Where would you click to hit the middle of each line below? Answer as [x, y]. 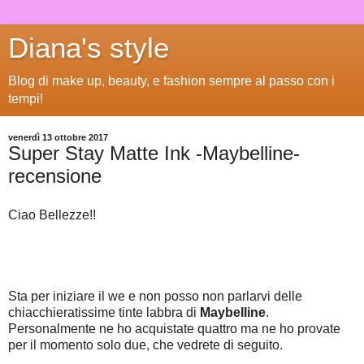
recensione [55, 176]
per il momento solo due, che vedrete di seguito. [145, 344]
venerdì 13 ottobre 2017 [58, 137]
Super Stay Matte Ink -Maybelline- [154, 153]
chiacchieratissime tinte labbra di [104, 312]
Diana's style [89, 48]
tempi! [26, 99]
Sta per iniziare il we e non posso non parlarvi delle [155, 296]
